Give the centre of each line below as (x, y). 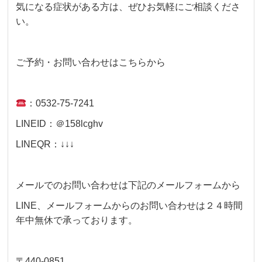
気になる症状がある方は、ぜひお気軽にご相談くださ (128, 7)
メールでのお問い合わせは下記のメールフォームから (128, 185)
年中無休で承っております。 (77, 220)
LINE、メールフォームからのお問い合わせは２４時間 (130, 206)
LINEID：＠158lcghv (60, 124)
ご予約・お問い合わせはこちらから (91, 63)
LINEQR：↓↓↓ (45, 144)
